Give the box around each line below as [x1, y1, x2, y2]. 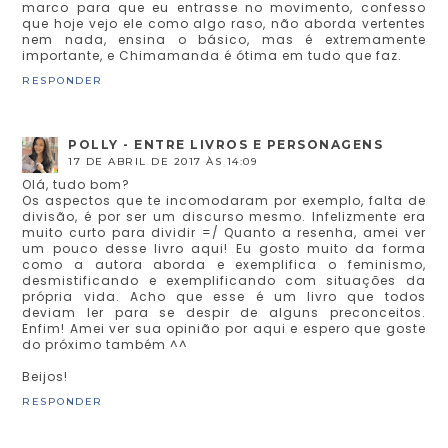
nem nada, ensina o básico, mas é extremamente [22, 31, 426, 49]
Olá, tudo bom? [22, 176, 131, 194]
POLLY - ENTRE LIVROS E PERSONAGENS [68, 137, 384, 153]
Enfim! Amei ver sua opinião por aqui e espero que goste [22, 320, 426, 338]
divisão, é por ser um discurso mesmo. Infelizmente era [22, 208, 426, 226]
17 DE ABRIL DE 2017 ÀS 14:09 [68, 155, 258, 169]
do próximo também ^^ [22, 336, 189, 354]
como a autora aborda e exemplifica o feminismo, [22, 256, 426, 274]
